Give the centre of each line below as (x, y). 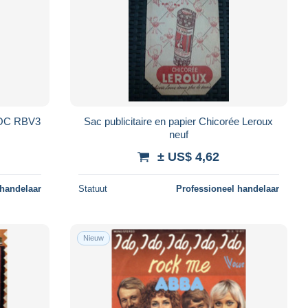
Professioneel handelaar (227, 188)
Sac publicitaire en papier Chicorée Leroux (179, 121)
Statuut (92, 188)
